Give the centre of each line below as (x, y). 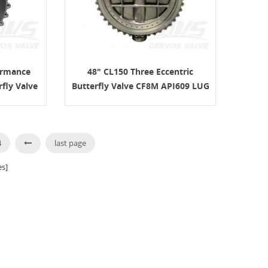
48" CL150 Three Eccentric (141, 71)
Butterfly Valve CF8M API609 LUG (140, 86)
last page (70, 143)
